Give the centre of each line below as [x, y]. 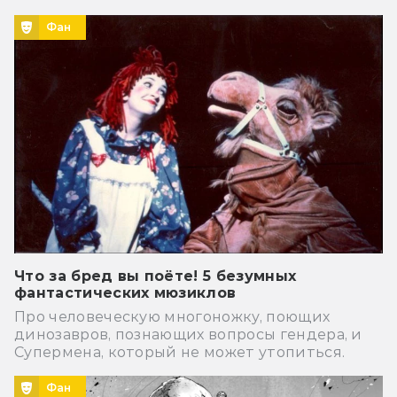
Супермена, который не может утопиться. [180, 352]
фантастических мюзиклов [125, 292]
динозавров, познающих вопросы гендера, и [188, 334]
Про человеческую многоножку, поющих [172, 316]
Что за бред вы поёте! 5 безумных [156, 276]
